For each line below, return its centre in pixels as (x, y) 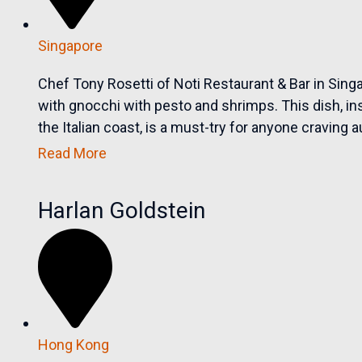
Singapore (71, 46)
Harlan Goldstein (122, 211)
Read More (73, 154)
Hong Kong (74, 344)
